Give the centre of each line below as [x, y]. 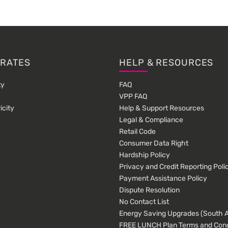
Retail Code [137, 132]
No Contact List [144, 202]
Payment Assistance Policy [163, 179]
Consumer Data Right [154, 144]
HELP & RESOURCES [166, 63]
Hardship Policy [145, 155]
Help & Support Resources [162, 108]
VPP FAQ [133, 97]
